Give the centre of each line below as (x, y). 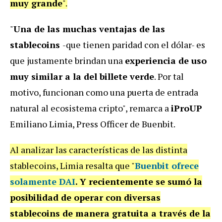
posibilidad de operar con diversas (85, 197)
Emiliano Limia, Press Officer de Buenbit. (93, 124)
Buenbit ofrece (167, 166)
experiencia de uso (166, 61)
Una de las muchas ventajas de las (89, 29)
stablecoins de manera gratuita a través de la (110, 213)
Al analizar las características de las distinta (99, 150)
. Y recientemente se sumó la (139, 182)
